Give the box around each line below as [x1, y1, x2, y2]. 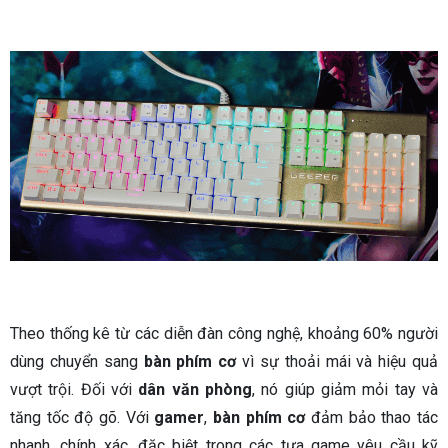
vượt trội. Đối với [10, 380, 139, 400]
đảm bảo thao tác [305, 408, 439, 428]
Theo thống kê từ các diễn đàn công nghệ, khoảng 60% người [10, 324, 438, 344]
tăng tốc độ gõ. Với [10, 408, 155, 428]
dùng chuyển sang [10, 352, 144, 372]
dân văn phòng [138, 380, 253, 400]
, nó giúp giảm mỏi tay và [252, 380, 439, 400]
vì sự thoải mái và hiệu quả [236, 352, 439, 372]
